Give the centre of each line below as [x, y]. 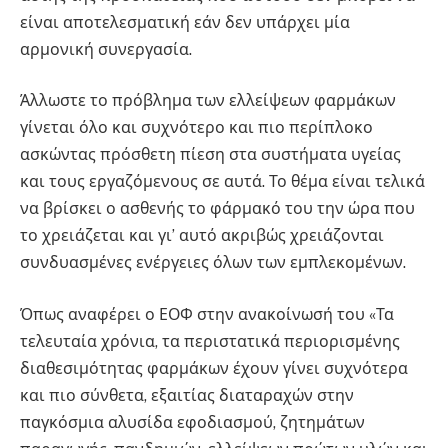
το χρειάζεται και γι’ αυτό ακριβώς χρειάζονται [202, 236]
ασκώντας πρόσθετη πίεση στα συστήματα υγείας [210, 155]
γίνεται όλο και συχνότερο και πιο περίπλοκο [196, 128]
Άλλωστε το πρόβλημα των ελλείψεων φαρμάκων [208, 101]
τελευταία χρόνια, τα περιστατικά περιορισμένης [210, 341]
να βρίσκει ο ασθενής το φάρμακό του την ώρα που [217, 209]
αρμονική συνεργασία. [106, 49]
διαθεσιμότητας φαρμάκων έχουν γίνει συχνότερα [214, 368]
